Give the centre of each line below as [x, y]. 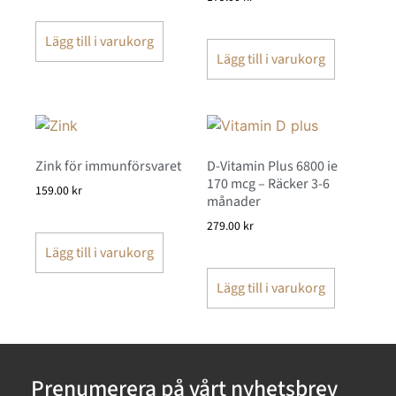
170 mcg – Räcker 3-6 [268, 184]
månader [234, 202]
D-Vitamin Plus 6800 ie [272, 167]
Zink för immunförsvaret [108, 167]
